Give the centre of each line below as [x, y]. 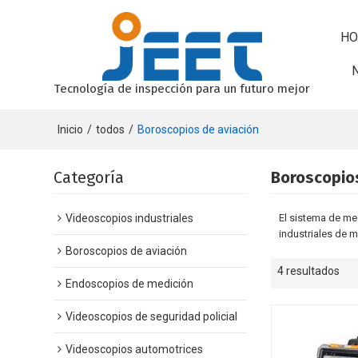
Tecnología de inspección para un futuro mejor [182, 88]
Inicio [71, 129]
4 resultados [309, 270]
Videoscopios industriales [130, 218]
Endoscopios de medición [130, 283]
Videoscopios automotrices [135, 349]
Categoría [89, 177]
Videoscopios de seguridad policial [152, 316]
